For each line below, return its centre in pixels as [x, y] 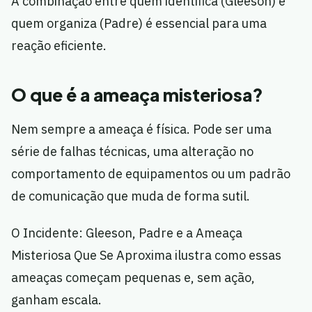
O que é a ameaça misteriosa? [137, 95]
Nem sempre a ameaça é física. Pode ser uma [141, 130]
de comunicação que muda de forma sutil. [131, 196]
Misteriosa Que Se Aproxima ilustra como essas [146, 256]
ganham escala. [56, 300]
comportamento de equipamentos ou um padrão [151, 174]
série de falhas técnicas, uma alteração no [132, 152]
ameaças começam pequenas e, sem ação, [133, 278]
